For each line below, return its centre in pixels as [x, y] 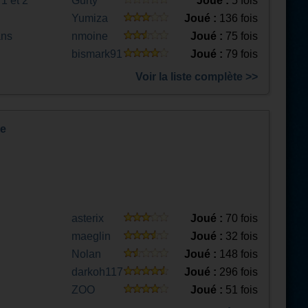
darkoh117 [97, 272]
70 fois [240, 218]
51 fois [240, 290]
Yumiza [90, 18]
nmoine [90, 36]
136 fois [237, 18]
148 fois [237, 254]
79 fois [240, 54]
